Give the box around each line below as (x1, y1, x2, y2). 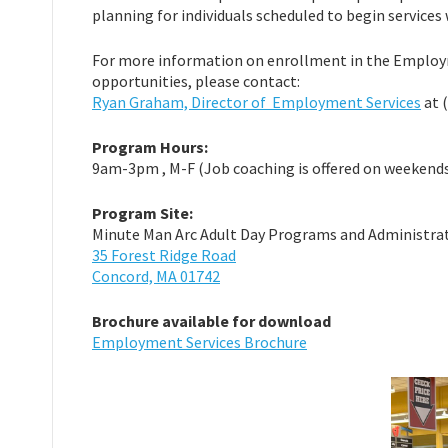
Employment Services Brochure (92, 331, 307, 352)
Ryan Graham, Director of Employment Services (92, 91, 421, 112)
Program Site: (92, 202, 193, 223)
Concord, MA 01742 (92, 265, 220, 286)
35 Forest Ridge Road (92, 244, 236, 265)
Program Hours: (92, 136, 208, 157)
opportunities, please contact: (92, 70, 300, 91)
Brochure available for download (92, 310, 331, 331)
